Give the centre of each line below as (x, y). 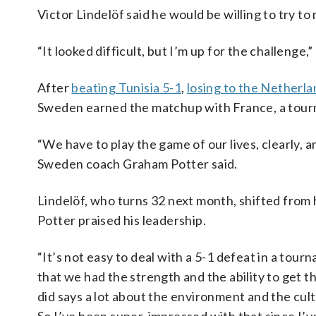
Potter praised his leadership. (122, 220)
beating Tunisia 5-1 (127, 87)
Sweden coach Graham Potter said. (138, 164)
